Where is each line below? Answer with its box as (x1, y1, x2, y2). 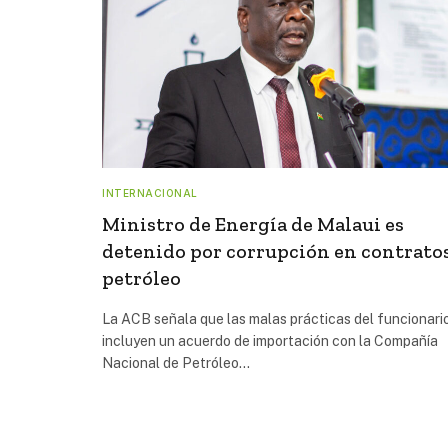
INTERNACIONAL (102, 186, 198, 199)
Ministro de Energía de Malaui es (102, 211, 404, 236)
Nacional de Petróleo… (102, 354, 250, 371)
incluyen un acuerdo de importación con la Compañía (102, 332, 438, 349)
